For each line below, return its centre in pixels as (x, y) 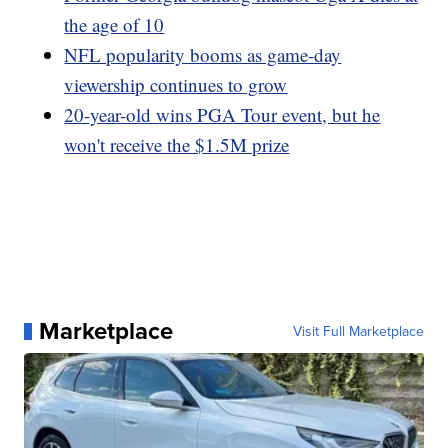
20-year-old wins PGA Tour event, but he (222, 115)
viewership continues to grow (176, 85)
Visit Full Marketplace (358, 331)
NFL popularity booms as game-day (203, 55)
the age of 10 (114, 25)
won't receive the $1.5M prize (177, 145)
